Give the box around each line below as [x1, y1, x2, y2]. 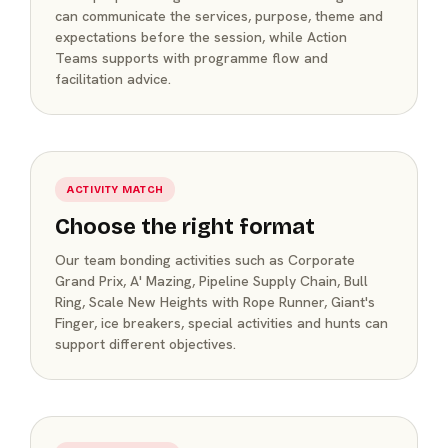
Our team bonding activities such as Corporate [55, 250, 355, 269]
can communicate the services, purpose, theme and [55, 6, 383, 25]
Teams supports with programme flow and [55, 48, 328, 67]
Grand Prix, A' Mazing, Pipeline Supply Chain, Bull [55, 271, 368, 290]
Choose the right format [55, 213, 315, 240]
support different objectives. [55, 334, 236, 353]
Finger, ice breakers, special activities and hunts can [55, 313, 388, 332]
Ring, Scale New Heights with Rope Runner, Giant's [55, 292, 375, 311]
